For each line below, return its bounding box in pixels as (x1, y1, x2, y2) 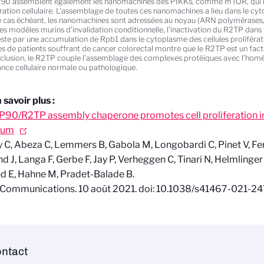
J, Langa (10, 154, 46, 166)
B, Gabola (98, 139, 140, 151)
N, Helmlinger (203, 154, 263, 166)
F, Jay (84, 154, 107, 166)
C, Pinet (207, 139, 241, 151)
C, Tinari (167, 154, 202, 166)
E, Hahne (8, 169, 46, 180)
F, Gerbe (47, 154, 83, 166)
